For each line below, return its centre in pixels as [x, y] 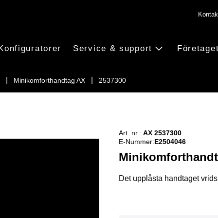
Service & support [113, 48]
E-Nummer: [136, 142]
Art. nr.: [130, 133]
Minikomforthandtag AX [49, 80]
